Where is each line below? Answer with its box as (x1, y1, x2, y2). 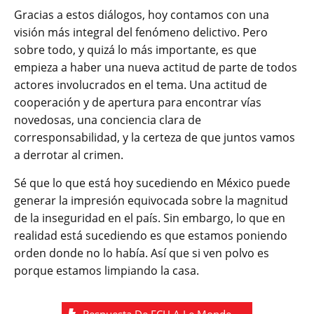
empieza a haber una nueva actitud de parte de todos (14, 59, 297, 75)
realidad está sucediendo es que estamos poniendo (14, 227, 287, 243)
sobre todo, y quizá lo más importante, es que (14, 41, 257, 57)
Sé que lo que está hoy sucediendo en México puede (14, 175, 290, 191)
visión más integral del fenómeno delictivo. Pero (14, 24, 268, 40)
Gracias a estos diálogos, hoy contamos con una (14, 6, 269, 22)
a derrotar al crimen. (14, 146, 123, 163)
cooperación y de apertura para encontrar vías (14, 94, 261, 110)
